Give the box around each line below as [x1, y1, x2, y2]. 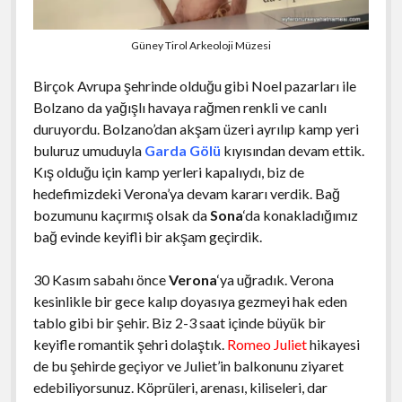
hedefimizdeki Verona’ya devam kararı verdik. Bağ [32, 185, 340, 203]
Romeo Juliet [226, 336, 307, 354]
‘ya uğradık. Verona [216, 271, 334, 289]
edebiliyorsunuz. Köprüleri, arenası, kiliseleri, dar [32, 379, 328, 397]
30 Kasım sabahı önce [32, 271, 169, 289]
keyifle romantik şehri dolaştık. [32, 336, 227, 354]
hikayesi [306, 336, 360, 354]
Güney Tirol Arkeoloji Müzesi [131, 39, 271, 53]
